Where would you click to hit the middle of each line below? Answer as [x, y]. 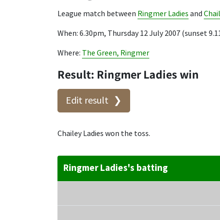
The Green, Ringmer [116, 53]
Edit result [87, 100]
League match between [97, 14]
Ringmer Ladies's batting [116, 168]
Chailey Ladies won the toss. [104, 134]
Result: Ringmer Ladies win [128, 74]
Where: [70, 53]
